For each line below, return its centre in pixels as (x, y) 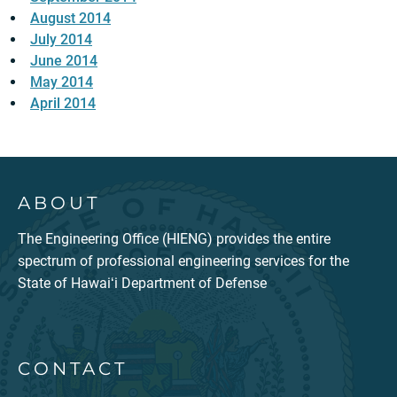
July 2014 (61, 40)
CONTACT (73, 369)
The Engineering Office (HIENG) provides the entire (174, 239)
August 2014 (70, 19)
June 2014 (64, 61)
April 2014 (63, 104)
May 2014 (62, 82)
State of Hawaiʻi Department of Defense (142, 284)
